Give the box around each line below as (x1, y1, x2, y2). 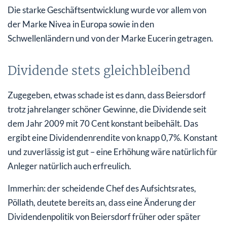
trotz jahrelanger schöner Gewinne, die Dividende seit (8, 103, 206, 115)
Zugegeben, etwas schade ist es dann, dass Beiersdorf (8, 89, 206, 100)
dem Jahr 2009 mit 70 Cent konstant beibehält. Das (8, 118, 198, 129)
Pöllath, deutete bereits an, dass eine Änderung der (8, 197, 196, 208)
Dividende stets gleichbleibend (8, 62, 191, 79)
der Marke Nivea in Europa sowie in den (8, 18, 154, 29)
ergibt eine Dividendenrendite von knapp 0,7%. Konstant (8, 132, 217, 143)
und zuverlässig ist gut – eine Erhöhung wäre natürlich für (8, 146, 217, 157)
